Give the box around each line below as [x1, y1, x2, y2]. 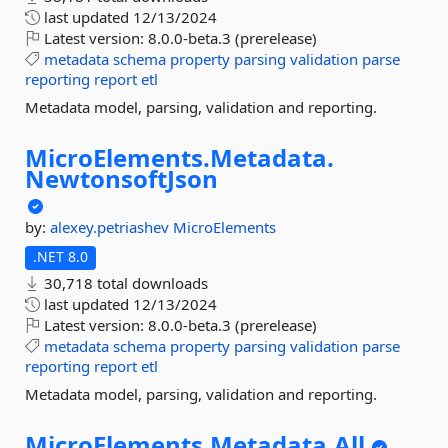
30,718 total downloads [40, 273, 208, 293]
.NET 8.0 [33, 247, 88, 266]
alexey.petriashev [50, 217, 173, 237]
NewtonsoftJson [25, 162, 218, 195]
